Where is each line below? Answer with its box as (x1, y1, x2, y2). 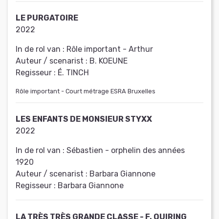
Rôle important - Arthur (66, 44, 153, 54)
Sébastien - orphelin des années (66, 146, 185, 155)
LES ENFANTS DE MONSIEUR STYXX (16, 114, 152, 124)
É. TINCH (58, 68, 89, 78)
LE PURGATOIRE (16, 13, 78, 23)
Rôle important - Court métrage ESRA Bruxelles (16, 88, 155, 95)
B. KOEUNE (89, 56, 128, 66)
